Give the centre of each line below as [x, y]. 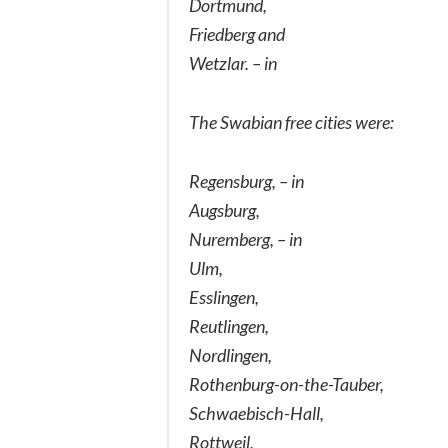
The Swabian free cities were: [291, 121]
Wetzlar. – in [233, 62]
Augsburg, [224, 209]
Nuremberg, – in [245, 238]
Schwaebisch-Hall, [256, 412]
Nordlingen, [230, 354]
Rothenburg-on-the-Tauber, [286, 383]
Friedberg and [237, 33]
